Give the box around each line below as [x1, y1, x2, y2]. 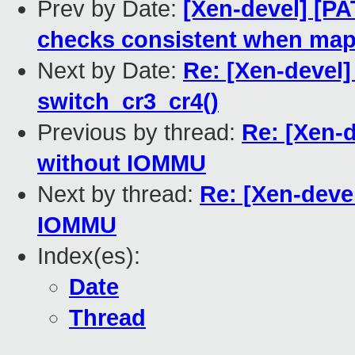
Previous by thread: [37, 120, 242, 146]
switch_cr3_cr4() [37, 89, 219, 115]
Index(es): [37, 243, 140, 269]
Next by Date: [37, 58, 183, 84]
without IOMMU [37, 151, 206, 177]
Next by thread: [37, 181, 200, 208]
